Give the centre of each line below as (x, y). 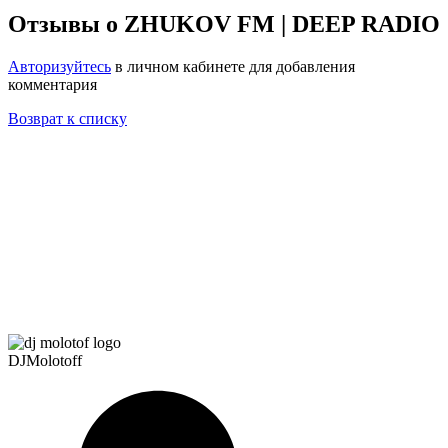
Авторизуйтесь (59, 66)
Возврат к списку (67, 118)
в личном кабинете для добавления (233, 66)
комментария (52, 84)
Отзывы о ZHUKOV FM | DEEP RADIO (224, 23)
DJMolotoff (45, 360)
